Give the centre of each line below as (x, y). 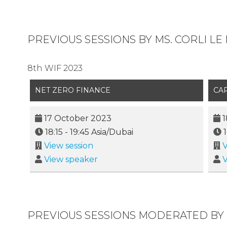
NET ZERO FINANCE (72, 90)
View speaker (71, 160)
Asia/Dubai (111, 132)
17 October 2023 (78, 119)
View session (68, 146)
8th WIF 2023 (55, 68)
